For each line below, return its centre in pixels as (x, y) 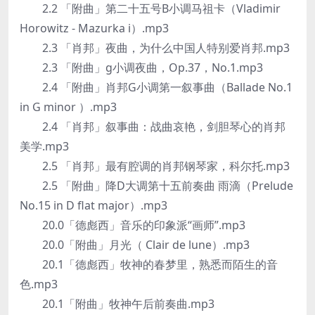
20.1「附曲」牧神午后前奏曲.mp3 (117, 304)
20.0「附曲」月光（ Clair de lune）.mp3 (135, 245)
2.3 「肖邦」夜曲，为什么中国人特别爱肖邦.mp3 (155, 48)
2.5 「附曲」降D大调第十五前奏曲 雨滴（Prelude (156, 186)
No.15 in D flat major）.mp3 (94, 205)
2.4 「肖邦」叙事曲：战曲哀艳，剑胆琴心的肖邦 (153, 127)
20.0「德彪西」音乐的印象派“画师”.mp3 (133, 225)
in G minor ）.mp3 (68, 107)
